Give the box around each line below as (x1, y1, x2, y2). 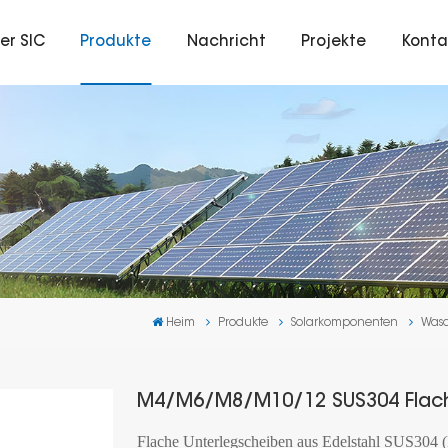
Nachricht (186, 34, 266, 50)
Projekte (301, 34, 367, 50)
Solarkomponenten (290, 317, 399, 330)
